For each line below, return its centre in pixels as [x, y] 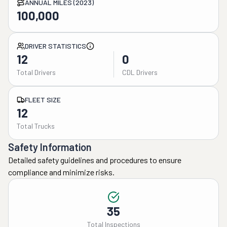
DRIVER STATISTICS [55, 46]
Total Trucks [36, 126]
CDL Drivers [140, 72]
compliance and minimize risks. [61, 172]
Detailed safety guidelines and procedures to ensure [95, 160]
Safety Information [50, 147]
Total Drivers [36, 72]
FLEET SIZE [43, 100]
